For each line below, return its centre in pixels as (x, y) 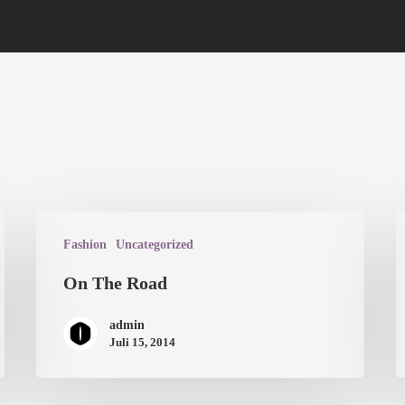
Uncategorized (155, 245)
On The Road (116, 283)
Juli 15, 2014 (143, 343)
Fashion (85, 245)
